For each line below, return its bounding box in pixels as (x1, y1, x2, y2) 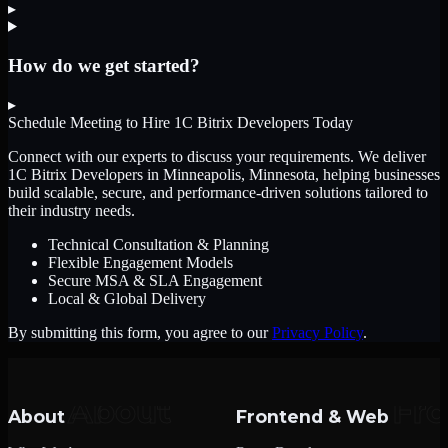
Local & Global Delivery (48, 290, 206, 308)
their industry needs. (8, 202, 135, 220)
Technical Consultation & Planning (48, 236, 269, 254)
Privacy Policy (272, 324, 363, 342)
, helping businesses (315, 166, 440, 184)
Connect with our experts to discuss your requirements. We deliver (8, 148, 426, 166)
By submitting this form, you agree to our (8, 324, 268, 342)
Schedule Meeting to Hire (8, 114, 174, 132)
